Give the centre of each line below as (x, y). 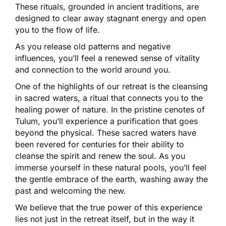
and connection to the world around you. (93, 69)
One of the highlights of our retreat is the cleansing (112, 86)
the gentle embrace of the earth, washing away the (111, 179)
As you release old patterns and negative (93, 46)
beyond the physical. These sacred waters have (106, 132)
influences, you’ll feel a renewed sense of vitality (107, 58)
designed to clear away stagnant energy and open (110, 18)
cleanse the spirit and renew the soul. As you (100, 156)
